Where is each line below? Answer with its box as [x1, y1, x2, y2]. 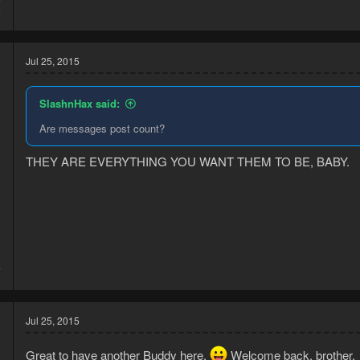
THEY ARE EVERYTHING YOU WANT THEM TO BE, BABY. [26, 152, 350, 170]
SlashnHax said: [39, 96, 120, 112]
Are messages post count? [39, 121, 165, 137]
